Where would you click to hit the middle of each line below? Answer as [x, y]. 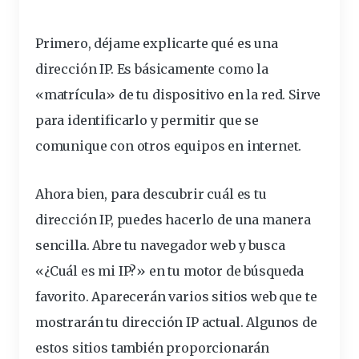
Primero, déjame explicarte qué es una [157, 44]
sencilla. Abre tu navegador [123, 246]
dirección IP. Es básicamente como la [152, 69]
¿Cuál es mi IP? [90, 271]
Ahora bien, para [89, 194]
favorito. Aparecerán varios [124, 297]
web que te [282, 297]
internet [272, 146]
